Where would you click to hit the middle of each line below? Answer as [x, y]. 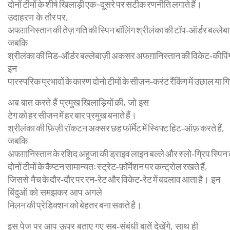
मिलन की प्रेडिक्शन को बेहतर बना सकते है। [75, 205]
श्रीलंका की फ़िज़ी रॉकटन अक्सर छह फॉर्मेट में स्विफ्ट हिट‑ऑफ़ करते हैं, [116, 128]
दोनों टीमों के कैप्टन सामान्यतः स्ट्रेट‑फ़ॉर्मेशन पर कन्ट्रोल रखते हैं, [108, 166]
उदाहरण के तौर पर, [38, 17]
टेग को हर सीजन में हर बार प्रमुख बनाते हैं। [72, 115]
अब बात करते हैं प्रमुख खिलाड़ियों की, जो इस [78, 102]
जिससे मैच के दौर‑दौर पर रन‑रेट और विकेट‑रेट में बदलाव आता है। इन [114, 179]
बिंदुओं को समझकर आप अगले [55, 192]
